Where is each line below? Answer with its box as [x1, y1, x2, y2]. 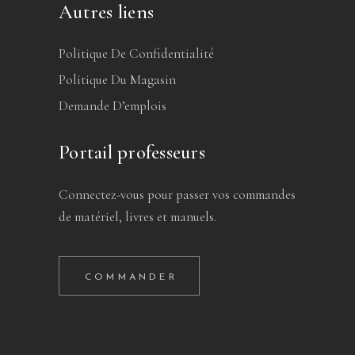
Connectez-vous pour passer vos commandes [59, 185, 296, 203]
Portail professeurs [59, 139, 205, 164]
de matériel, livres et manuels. [59, 208, 216, 225]
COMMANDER [85, 272, 177, 282]
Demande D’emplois [59, 97, 166, 114]
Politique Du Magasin [59, 71, 176, 88]
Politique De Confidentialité [59, 44, 214, 62]
